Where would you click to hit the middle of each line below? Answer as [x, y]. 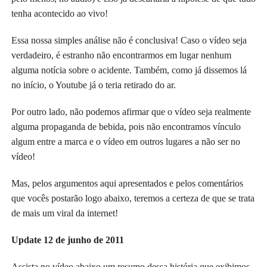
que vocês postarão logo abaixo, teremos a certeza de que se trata [133, 198]
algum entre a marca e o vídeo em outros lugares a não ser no [125, 142]
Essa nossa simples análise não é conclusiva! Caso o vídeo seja [129, 40]
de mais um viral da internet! [64, 213]
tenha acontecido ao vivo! [59, 13]
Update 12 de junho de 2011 [67, 240]
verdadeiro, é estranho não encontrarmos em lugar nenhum [121, 55]
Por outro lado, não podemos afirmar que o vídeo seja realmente [131, 112]
